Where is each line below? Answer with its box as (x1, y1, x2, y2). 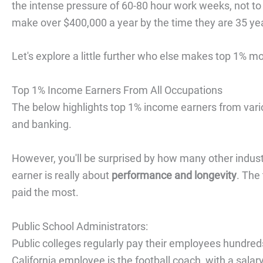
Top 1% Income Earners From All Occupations (12, 84, 222, 97)
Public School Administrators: (12, 220, 148, 232)
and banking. (12, 118, 72, 131)
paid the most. (12, 186, 79, 198)
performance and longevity (112, 169, 237, 181)
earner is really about (12, 169, 112, 181)
